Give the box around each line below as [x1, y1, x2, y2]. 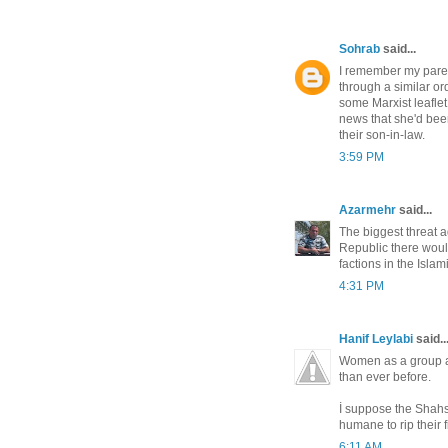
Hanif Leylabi [339, 331, 413, 346]
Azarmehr [339, 202, 396, 217]
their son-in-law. [339, 127, 425, 142]
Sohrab [339, 41, 380, 56]
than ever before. [339, 369, 431, 384]
